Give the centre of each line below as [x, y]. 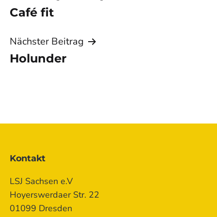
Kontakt [28, 158]
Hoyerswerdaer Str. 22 [54, 194]
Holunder [38, 58]
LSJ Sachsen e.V [41, 181]
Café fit [32, 12]
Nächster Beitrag [47, 41]
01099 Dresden [41, 208]
